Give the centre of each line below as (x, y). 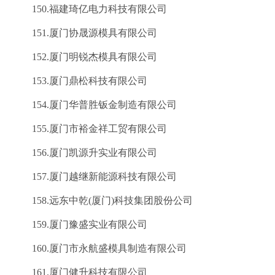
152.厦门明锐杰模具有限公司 (85, 57)
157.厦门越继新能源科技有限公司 (95, 176)
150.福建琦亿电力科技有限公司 (90, 9)
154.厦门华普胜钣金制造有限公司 (95, 105)
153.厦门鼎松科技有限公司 (80, 81)
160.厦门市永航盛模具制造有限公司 (99, 248)
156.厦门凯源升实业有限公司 (85, 153)
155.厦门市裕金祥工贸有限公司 (90, 129)
